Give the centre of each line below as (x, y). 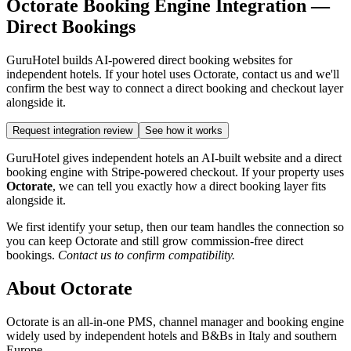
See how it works (184, 130)
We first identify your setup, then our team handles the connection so (175, 226)
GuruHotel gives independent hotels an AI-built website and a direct (174, 157)
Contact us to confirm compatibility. (147, 255)
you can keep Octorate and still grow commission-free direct (155, 241)
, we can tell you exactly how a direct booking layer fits (189, 186)
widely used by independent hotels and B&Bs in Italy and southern (172, 335)
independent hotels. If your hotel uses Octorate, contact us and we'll (173, 74)
